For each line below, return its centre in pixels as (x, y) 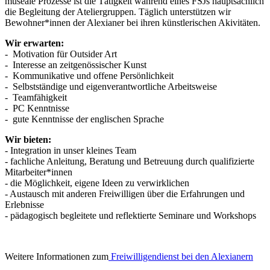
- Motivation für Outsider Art (61, 54)
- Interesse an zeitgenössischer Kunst (76, 64)
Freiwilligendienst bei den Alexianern (181, 256)
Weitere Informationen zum (57, 256)
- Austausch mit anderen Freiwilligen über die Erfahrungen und (125, 193)
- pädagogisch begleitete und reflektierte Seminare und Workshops (130, 215)
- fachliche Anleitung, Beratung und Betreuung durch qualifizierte (130, 161)
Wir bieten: (28, 139)
